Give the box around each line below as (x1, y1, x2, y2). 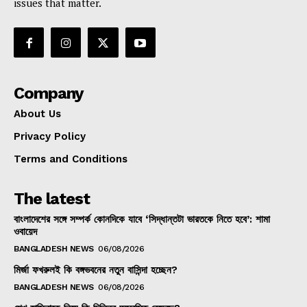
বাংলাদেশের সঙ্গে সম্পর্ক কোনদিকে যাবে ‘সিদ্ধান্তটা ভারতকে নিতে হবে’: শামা (14, 213, 270, 226)
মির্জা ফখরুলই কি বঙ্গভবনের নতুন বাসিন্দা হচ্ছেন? (14, 264, 177, 277)
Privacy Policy (14, 130, 86, 143)
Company (14, 84, 84, 103)
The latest (14, 189, 90, 209)
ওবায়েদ (14, 225, 37, 238)
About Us (14, 108, 61, 121)
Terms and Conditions (14, 153, 127, 166)
